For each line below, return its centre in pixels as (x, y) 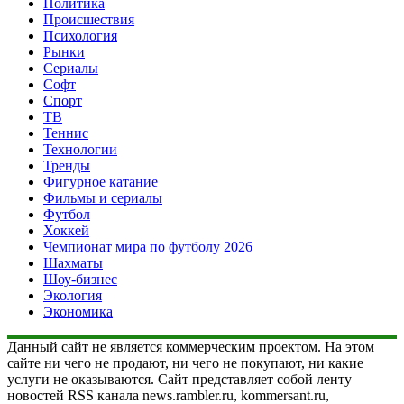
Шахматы (73, 262)
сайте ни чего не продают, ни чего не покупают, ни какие (185, 363)
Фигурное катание (101, 181)
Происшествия (89, 19)
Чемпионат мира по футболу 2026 (148, 246)
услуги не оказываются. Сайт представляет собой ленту (179, 379)
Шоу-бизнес (80, 279)
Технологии (80, 149)
